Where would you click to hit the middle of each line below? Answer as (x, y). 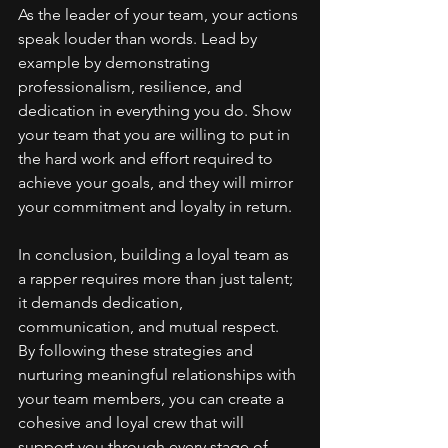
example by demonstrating (116, 62)
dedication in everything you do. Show (156, 110)
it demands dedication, (102, 302)
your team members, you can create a (153, 398)
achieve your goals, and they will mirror (157, 182)
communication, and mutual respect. (150, 326)
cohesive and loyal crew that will (133, 422)
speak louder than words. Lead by (139, 38)
